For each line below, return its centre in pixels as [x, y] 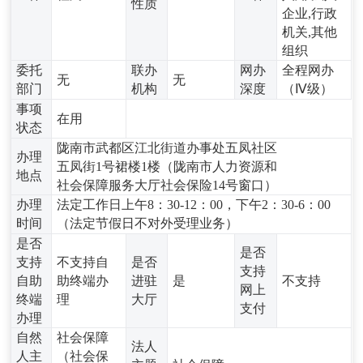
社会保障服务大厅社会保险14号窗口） [167, 185]
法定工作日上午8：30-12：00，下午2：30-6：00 [194, 204]
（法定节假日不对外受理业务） [148, 223]
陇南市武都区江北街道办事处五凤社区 [167, 147]
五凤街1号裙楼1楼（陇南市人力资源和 [167, 166]
